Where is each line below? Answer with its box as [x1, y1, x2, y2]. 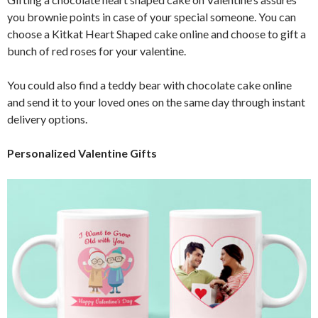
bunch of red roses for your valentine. [7, 43, 186, 57]
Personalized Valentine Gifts [7, 146, 157, 160]
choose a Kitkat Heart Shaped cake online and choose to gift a [7, 26, 306, 40]
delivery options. [7, 111, 87, 126]
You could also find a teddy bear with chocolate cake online [7, 77, 292, 92]
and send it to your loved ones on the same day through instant [7, 94, 305, 109]
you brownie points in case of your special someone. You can [7, 9, 296, 23]
